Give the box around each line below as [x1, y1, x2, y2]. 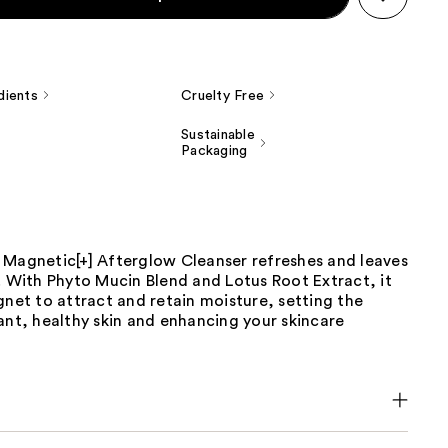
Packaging [181, 144, 248, 159]
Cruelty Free [181, 89, 265, 104]
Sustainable [181, 128, 255, 143]
